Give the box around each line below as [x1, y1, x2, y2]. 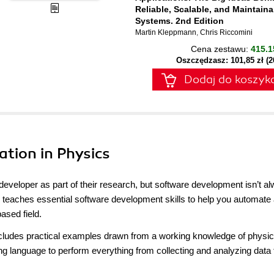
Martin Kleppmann [135, 28, 196, 37]
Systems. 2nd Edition [135, 16, 224, 26]
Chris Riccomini [200, 28, 253, 37]
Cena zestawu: [191, 44, 251, 54]
